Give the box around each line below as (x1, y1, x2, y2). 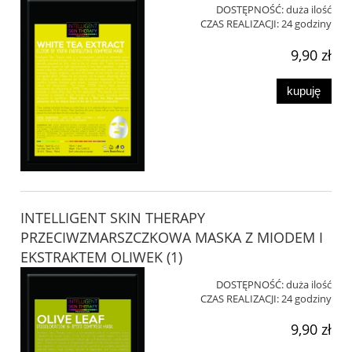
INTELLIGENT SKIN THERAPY (20, 207, 205, 227)
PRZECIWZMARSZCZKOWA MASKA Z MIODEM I (20, 227, 323, 247)
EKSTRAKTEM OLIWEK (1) (20, 247, 182, 266)
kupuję (287, 84, 321, 98)
